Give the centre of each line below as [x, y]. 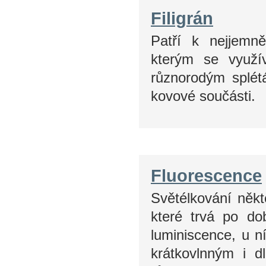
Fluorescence [206, 175]
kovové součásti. [203, 96]
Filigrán [182, 18]
